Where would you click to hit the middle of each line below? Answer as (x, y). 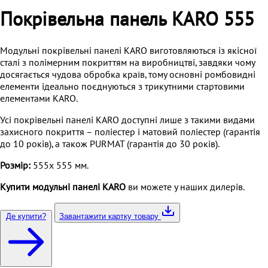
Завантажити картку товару (110, 216)
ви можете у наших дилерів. (185, 187)
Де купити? (26, 216)
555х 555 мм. (60, 165)
